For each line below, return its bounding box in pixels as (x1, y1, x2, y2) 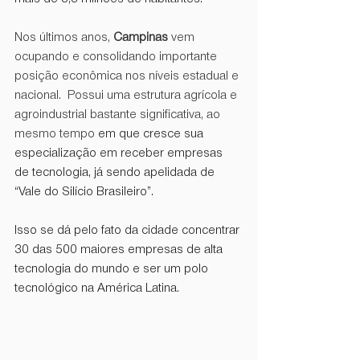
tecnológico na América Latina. (14, 282, 182, 296)
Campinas (113, 31, 168, 45)
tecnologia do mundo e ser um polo (14, 263, 211, 276)
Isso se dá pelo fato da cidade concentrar (14, 224, 243, 238)
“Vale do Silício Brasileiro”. (14, 186, 153, 199)
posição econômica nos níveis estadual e (14, 70, 242, 84)
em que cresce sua (98, 128, 207, 141)
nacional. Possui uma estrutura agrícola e (14, 89, 240, 103)
